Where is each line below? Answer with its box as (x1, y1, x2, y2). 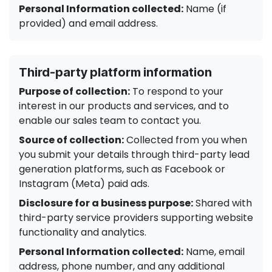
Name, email (183, 245, 245, 259)
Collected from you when (124, 133, 247, 147)
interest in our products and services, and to (19, 99, 229, 113)
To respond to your (130, 84, 223, 98)
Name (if (183, 2, 226, 16)
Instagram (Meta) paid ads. (19, 177, 149, 191)
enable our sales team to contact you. (19, 114, 201, 127)
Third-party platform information (19, 65, 212, 80)
